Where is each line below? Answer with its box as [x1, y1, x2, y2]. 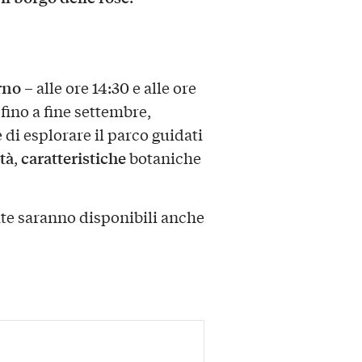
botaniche [125, 147, 201, 169]
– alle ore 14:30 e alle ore [20, 77, 196, 99]
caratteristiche [20, 146, 126, 170]
